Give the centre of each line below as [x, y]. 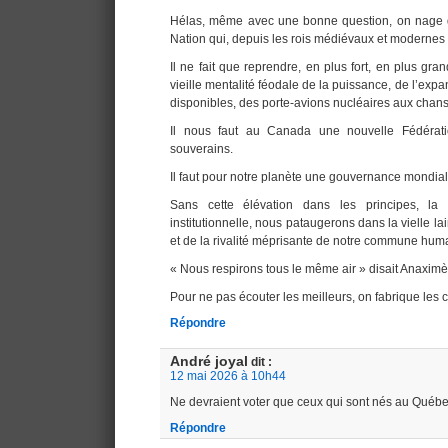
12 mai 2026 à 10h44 [228, 376]
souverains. [201, 149]
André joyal [209, 362]
